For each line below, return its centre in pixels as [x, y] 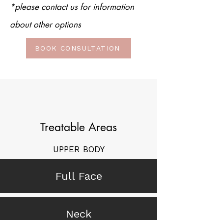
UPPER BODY [79, 149]
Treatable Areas [79, 127]
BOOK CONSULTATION [78, 48]
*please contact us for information [72, 7]
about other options [45, 25]
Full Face [79, 176]
